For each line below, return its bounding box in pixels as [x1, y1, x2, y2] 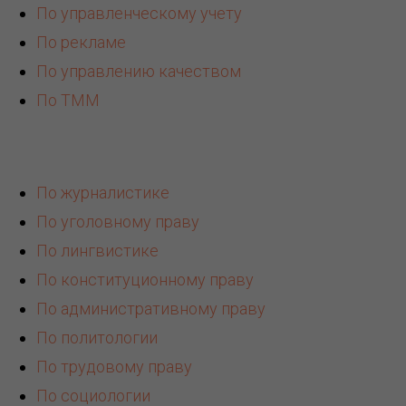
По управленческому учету [36, 4, 242, 24]
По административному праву [36, 299, 266, 319]
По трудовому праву [36, 357, 192, 377]
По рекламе [36, 33, 126, 53]
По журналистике [36, 183, 169, 203]
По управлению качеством [36, 62, 241, 82]
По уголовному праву [36, 212, 199, 232]
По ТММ [36, 91, 100, 111]
